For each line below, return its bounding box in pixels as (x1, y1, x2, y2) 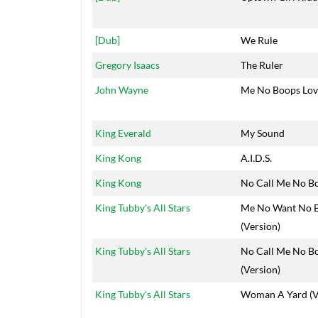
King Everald (95, 127, 151, 140)
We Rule (241, 34, 278, 47)
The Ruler (241, 59, 283, 72)
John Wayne (95, 84, 148, 97)
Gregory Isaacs (95, 59, 160, 72)
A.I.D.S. (241, 152, 272, 165)
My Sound (241, 127, 285, 140)
